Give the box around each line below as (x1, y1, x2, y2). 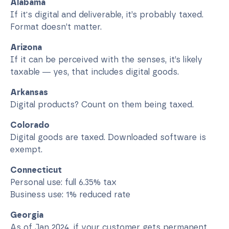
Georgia (10, 210, 43, 220)
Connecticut (10, 165, 62, 175)
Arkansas (10, 87, 48, 97)
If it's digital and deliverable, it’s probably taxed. (10, 9, 203, 19)
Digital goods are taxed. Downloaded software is (10, 132, 206, 142)
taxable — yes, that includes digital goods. (10, 66, 179, 77)
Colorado (10, 120, 50, 130)
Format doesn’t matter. (10, 21, 102, 32)
